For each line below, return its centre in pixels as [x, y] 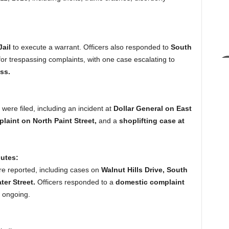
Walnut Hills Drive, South [144, 170]
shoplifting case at [152, 121]
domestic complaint [150, 182]
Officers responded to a [75, 182]
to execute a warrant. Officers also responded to [90, 47]
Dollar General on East [152, 109]
